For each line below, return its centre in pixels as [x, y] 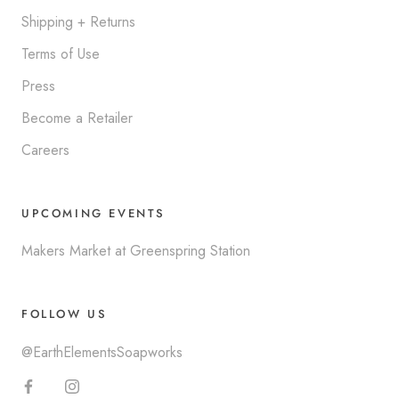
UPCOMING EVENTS [94, 213]
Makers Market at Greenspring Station [136, 251]
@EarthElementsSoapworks [102, 352]
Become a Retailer [77, 118]
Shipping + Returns [78, 22]
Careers [45, 150]
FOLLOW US [65, 314]
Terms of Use [61, 54]
